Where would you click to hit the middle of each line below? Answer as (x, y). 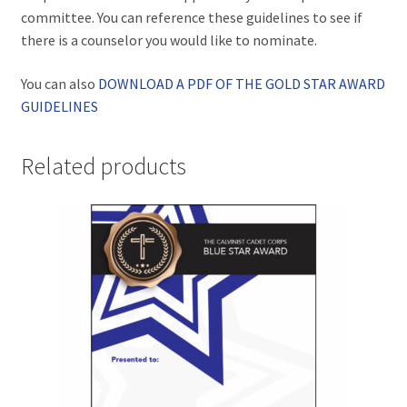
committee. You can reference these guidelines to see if (191, 18)
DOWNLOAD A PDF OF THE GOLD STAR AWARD (241, 83)
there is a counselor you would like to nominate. (169, 40)
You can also (59, 83)
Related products (103, 167)
